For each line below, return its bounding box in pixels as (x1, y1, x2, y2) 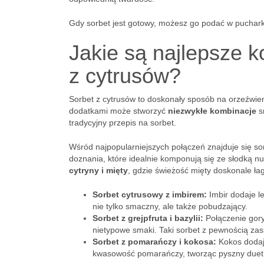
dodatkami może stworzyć (69, 106, 168, 115)
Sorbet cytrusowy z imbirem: (93, 190, 207, 199)
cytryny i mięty (69, 166, 128, 175)
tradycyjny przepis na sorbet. (69, 118, 176, 127)
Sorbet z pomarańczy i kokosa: (93, 237, 216, 246)
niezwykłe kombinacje (168, 106, 256, 115)
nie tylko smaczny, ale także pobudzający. (93, 202, 247, 211)
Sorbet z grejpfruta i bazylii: (93, 213, 203, 223)
